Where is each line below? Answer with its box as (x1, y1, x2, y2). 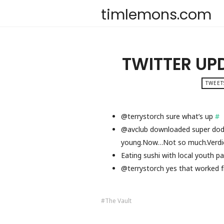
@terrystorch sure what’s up (121, 111, 215, 121)
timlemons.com (101, 4, 211, 24)
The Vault (105, 196, 131, 205)
